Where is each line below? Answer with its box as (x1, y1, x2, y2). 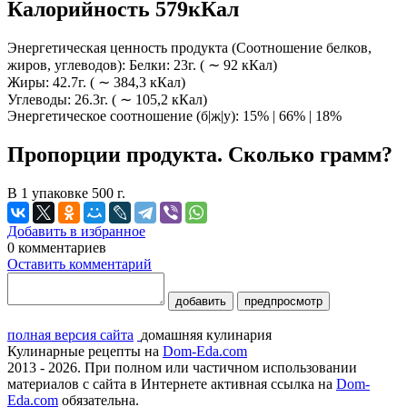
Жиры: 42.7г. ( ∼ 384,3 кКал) (7, 74, 185, 90)
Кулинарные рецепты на (7, 342, 163, 359)
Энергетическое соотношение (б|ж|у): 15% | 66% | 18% (7, 107, 342, 124)
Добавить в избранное (7, 223, 145, 239)
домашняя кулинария (141, 326, 272, 342)
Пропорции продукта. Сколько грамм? (7, 142, 392, 166)
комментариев (15, 239, 106, 255)
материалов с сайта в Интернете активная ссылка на (7, 375, 336, 392)
